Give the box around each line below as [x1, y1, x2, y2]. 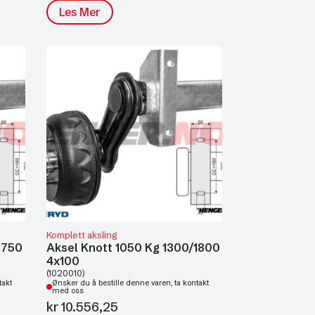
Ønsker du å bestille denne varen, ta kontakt [52, 278, 209, 288]
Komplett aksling [46, 229, 117, 240]
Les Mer [59, 5, 101, 19]
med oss [52, 286, 84, 295]
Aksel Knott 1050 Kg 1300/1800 [46, 240, 220, 255]
